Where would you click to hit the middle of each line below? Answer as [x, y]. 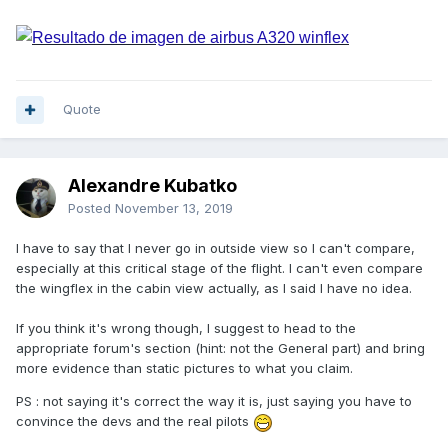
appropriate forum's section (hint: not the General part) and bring [220, 348]
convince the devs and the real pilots [134, 421]
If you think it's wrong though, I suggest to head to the [186, 328]
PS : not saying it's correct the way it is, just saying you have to [214, 401]
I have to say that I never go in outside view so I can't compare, [215, 248]
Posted [91, 208]
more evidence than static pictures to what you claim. [184, 368]
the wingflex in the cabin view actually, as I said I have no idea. [214, 288]
